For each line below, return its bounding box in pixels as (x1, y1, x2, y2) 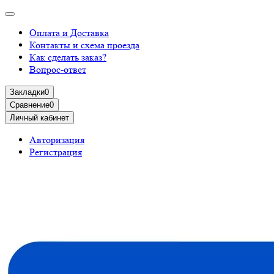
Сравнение (10, 100, 50, 109)
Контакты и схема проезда (29, 39, 139, 51)
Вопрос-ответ (29, 64, 86, 75)
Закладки (10, 87, 45, 97)
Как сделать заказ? (29, 51, 106, 63)
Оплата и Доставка (29, 27, 109, 39)
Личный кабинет (10, 113, 69, 122)
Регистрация (29, 146, 82, 158)
